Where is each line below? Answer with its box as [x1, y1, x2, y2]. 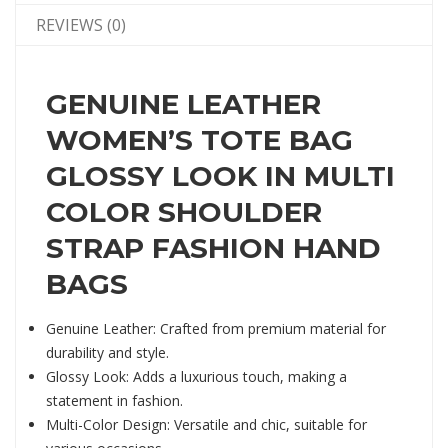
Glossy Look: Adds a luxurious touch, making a [46, 367, 347, 386]
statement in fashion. [46, 391, 183, 410]
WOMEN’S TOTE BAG [46, 123, 353, 157]
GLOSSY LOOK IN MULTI [46, 159, 395, 193]
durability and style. [46, 343, 169, 362]
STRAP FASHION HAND [46, 231, 381, 265]
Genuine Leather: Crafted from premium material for [46, 319, 386, 338]
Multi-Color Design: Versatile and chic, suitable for [46, 415, 367, 434]
